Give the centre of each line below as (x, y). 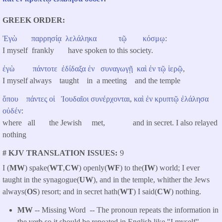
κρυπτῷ (167, 99)
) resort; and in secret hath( (79, 192)
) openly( (93, 168)
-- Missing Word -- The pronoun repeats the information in (126, 210)
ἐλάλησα (195, 99)
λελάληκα (81, 39)
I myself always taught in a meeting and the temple (91, 81)
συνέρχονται (110, 99)
